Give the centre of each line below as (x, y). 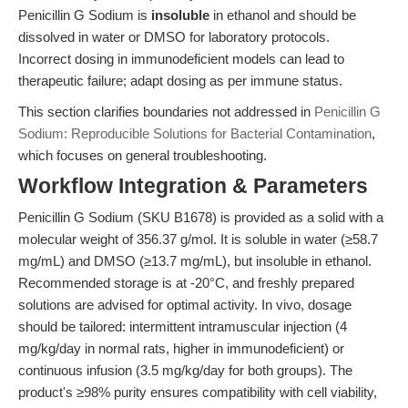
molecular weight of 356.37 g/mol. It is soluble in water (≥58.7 (198, 239)
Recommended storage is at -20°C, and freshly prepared (186, 283)
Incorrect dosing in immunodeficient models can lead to (181, 59)
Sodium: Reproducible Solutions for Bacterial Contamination (195, 133)
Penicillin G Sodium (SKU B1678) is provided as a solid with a (201, 217)
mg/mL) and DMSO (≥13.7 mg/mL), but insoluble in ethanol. (195, 261)
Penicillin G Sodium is (85, 15)
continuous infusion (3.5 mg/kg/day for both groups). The (185, 370)
